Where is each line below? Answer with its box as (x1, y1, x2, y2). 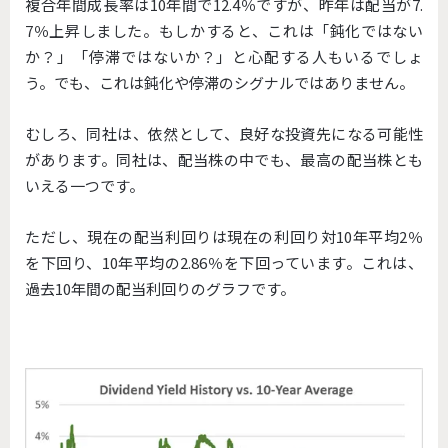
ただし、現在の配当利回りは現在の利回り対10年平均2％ (25, 226, 423, 247)
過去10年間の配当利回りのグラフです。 (25, 278, 295, 299)
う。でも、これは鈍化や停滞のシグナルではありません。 (25, 72, 414, 93)
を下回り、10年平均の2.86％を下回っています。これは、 (25, 252, 423, 273)
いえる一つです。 (25, 175, 144, 196)
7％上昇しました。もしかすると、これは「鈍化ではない (25, 20, 423, 41)
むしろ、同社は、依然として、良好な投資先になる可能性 (25, 123, 423, 144)
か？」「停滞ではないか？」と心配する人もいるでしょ (25, 46, 423, 67)
